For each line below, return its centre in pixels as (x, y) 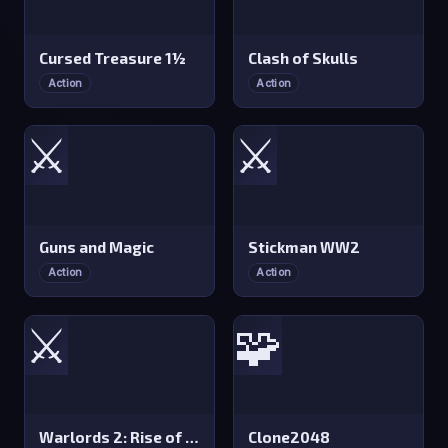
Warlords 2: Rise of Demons (192, 436)
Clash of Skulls (303, 57)
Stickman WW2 (304, 247)
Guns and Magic (97, 247)
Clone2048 (289, 436)
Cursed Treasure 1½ (113, 57)
